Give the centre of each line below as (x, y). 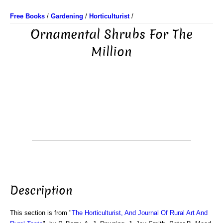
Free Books (27, 16)
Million (111, 52)
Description (41, 190)
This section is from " (41, 213)
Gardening (67, 16)
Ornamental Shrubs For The (111, 35)
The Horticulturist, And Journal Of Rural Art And (140, 213)
